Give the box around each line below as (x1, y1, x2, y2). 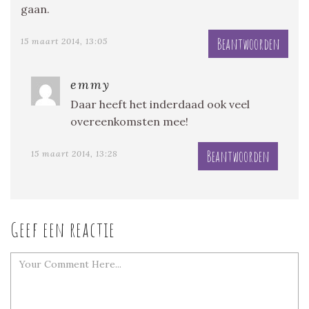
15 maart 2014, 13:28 (31, 148, 118, 159)
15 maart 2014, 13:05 (21, 35, 108, 46)
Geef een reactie (10, 216, 115, 242)
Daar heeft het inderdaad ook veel (70, 97, 250, 111)
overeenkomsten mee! (70, 114, 188, 128)
